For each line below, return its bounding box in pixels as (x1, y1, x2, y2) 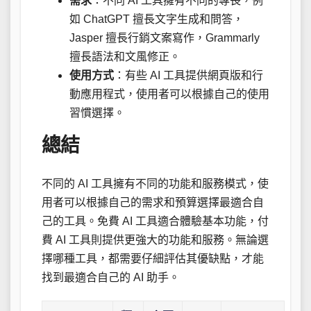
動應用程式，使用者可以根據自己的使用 (69, 88, 269, 101)
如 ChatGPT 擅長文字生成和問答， (69, 13, 244, 26)
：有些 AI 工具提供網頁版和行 (114, 69, 263, 82)
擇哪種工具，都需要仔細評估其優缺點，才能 (42, 252, 264, 264)
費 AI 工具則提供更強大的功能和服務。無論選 (42, 233, 269, 246)
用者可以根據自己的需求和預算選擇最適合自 (42, 196, 264, 208)
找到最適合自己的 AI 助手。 (42, 271, 180, 283)
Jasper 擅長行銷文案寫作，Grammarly (69, 32, 260, 44)
